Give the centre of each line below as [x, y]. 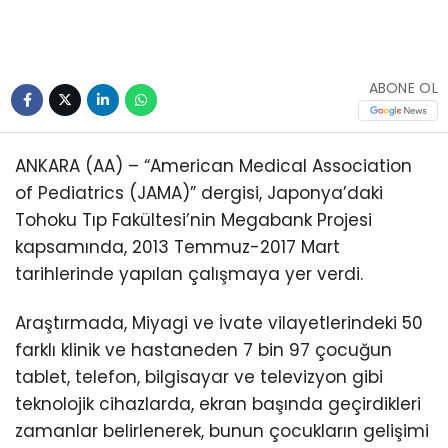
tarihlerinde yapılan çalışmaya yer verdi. [189, 273]
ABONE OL [403, 88]
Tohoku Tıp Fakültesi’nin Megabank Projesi [193, 219]
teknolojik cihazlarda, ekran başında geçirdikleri [218, 403]
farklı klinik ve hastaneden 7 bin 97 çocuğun [203, 349]
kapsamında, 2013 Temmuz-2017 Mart [177, 246]
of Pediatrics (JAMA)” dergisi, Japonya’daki [199, 192]
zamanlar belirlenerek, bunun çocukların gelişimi [222, 430]
